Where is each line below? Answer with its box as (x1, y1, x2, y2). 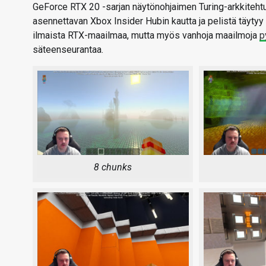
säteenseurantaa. (33, 44, 103, 55)
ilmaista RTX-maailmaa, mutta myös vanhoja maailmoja (33, 30, 259, 41)
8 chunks (94, 161, 132, 173)
